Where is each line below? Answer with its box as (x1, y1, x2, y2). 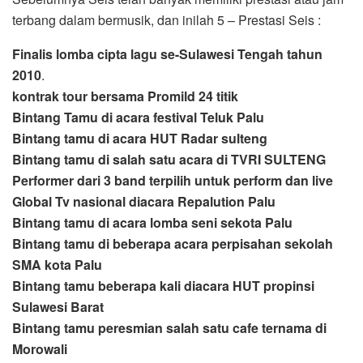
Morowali (12, 340, 67, 359)
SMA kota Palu (12, 255, 102, 275)
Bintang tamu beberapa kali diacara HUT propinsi (12, 276, 314, 296)
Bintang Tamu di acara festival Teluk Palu (12, 108, 264, 127)
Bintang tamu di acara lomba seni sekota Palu (12, 213, 293, 233)
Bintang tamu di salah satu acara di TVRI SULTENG (12, 150, 326, 169)
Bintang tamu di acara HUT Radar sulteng (12, 129, 267, 148)
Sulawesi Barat (12, 297, 104, 317)
